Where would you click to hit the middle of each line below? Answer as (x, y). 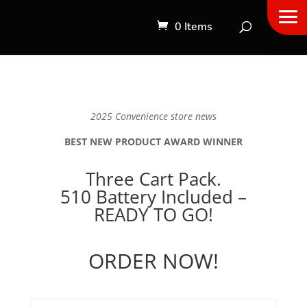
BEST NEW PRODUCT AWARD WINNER (153, 142)
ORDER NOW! (153, 261)
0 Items (194, 27)
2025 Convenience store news (153, 116)
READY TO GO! (153, 214)
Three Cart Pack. (153, 179)
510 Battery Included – (153, 197)
